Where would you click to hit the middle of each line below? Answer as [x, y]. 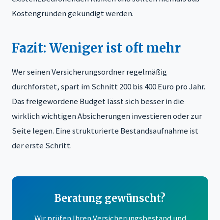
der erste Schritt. [42, 146]
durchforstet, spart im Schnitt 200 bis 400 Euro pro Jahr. [109, 87]
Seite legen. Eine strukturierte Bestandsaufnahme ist [105, 131]
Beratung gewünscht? [110, 198]
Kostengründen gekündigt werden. [73, 14]
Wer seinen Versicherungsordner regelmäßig [89, 72]
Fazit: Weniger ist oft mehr [96, 48]
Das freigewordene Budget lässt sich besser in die [98, 101]
